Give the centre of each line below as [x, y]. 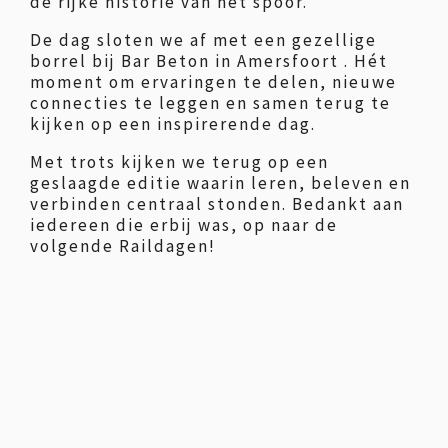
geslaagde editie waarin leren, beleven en [220, 183]
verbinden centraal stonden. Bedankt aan [217, 204]
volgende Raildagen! [123, 246]
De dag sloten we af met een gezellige [203, 40]
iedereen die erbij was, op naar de [184, 225]
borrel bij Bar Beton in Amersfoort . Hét [209, 61]
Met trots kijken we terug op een [179, 162]
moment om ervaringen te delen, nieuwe [213, 82]
